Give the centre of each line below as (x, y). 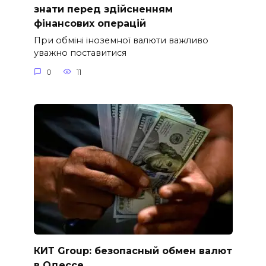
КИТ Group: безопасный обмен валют (133, 251)
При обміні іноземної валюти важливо (121, 41)
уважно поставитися (80, 53)
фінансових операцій (90, 23)
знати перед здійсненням (103, 9)
